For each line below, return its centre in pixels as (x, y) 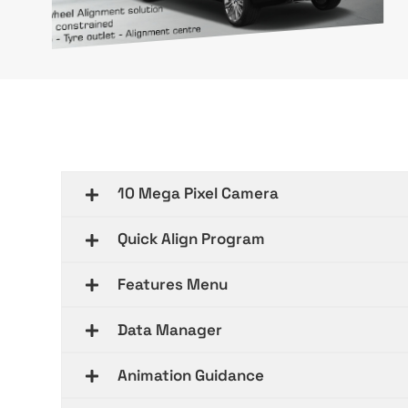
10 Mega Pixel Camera (199, 194)
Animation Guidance (191, 375)
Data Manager (170, 329)
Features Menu (173, 285)
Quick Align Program (192, 239)
